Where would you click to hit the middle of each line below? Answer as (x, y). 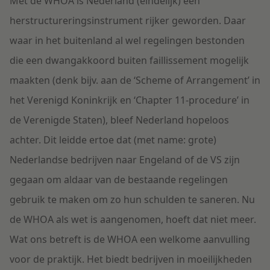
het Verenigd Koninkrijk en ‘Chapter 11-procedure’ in (130, 100)
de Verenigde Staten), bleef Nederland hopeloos (119, 120)
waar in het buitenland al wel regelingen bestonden (127, 41)
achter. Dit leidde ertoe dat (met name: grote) (113, 140)
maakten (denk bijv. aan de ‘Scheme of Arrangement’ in (135, 80)
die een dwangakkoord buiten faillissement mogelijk (129, 61)
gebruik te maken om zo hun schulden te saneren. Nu (132, 200)
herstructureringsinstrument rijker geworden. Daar (128, 21)
